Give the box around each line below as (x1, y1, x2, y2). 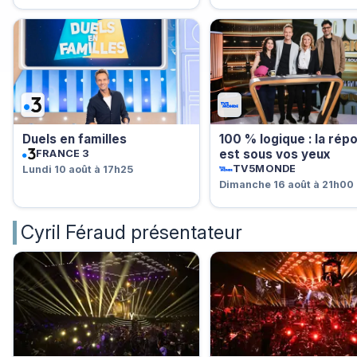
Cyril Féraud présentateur (21, 220, 242, 244)
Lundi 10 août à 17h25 (22, 163, 133, 175)
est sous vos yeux (218, 147, 331, 163)
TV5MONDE (233, 163, 296, 175)
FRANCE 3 (36, 147, 90, 160)
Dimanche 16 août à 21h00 (218, 178, 354, 190)
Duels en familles (22, 131, 127, 147)
